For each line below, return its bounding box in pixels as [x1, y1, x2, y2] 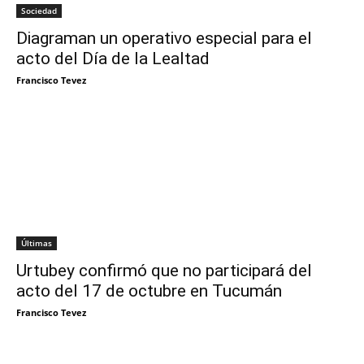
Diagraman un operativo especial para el [16, 28, 312, 49]
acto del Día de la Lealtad [16, 49, 210, 69]
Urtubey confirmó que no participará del [16, 261, 312, 281]
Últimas [21, 237, 52, 249]
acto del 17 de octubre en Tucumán [16, 281, 282, 301]
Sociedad [21, 5, 57, 17]
